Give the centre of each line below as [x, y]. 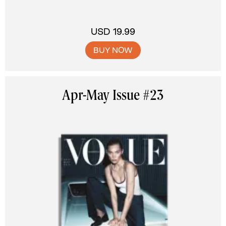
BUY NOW [113, 50]
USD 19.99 [113, 32]
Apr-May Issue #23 [113, 96]
